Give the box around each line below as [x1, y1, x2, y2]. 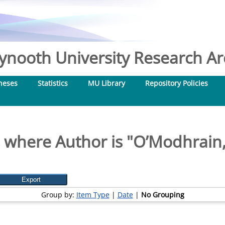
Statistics [38, 78, 68, 88]
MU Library [88, 78, 125, 88]
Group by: [41, 190, 76, 199]
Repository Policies [145, 78, 208, 88]
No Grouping [141, 190, 184, 199]
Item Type [76, 190, 109, 199]
